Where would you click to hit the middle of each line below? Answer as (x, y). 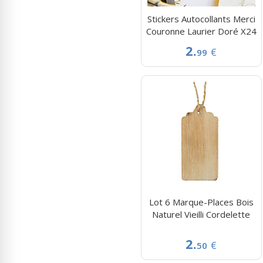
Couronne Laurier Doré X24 (201, 31)
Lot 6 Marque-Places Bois (201, 202)
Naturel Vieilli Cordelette (201, 214)
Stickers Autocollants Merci (201, 18)
